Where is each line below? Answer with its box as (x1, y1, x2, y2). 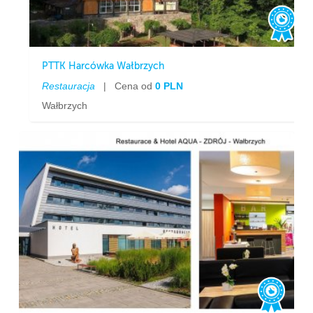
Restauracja (42, 80, 96, 92)
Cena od (112, 80, 156, 92)
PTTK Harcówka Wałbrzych (42, 60, 165, 71)
